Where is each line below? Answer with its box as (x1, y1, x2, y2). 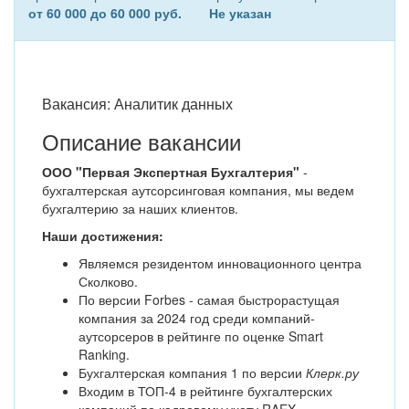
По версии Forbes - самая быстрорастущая (79, 290, 340, 309)
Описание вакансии (42, 126, 241, 157)
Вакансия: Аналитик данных (42, 93, 233, 114)
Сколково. (79, 272, 138, 290)
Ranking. (79, 345, 130, 363)
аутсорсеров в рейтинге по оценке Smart (79, 327, 323, 345)
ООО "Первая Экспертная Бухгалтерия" (42, 163, 303, 181)
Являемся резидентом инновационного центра (79, 254, 362, 272)
